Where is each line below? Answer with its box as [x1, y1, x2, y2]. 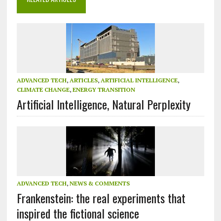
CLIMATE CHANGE [16, 86, 70, 94]
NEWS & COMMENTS [69, 180, 130, 187]
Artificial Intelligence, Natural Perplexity [16, 95, 190, 113]
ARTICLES [69, 76, 98, 84]
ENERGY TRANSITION [72, 86, 135, 94]
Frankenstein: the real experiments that [16, 189, 185, 207]
